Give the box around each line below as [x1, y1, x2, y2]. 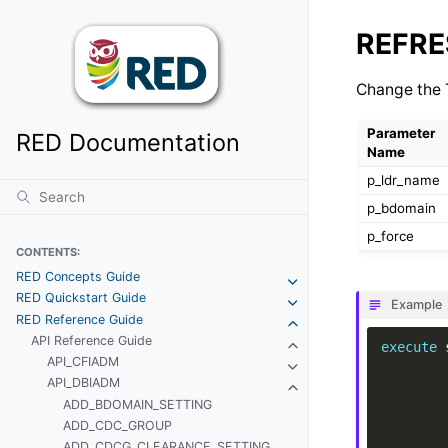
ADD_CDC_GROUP [62, 417, 172, 433]
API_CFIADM [47, 354, 120, 370]
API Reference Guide [31, 332, 153, 348]
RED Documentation [15, 127, 240, 157]
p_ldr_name [367, 171, 441, 188]
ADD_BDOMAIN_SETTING [62, 396, 212, 412]
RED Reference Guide [15, 311, 143, 327]
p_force [367, 227, 415, 244]
